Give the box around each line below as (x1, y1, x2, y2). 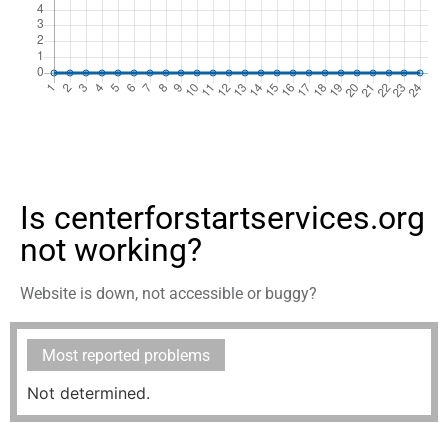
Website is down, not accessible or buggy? (20, 284, 317, 304)
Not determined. (27, 383, 150, 404)
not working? (20, 231, 202, 270)
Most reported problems (42, 346, 210, 366)
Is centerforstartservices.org (20, 199, 425, 238)
